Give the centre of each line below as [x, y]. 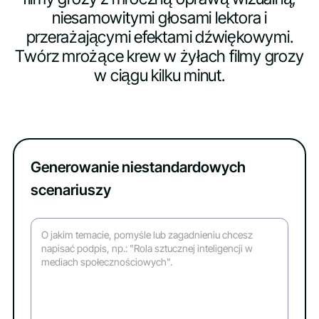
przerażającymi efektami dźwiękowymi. [159, 37]
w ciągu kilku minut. [159, 76]
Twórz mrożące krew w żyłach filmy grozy [159, 57]
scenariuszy [70, 189]
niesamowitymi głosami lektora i [159, 18]
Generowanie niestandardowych [138, 167]
